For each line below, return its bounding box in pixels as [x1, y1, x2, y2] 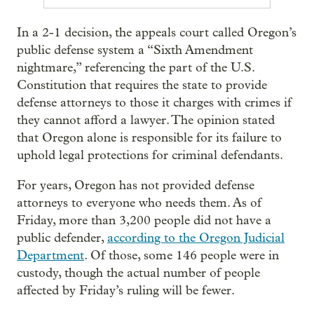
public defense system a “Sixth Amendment [17, 42, 253, 57]
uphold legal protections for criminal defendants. [17, 147, 283, 163]
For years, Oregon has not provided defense [17, 177, 254, 193]
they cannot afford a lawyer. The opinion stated [17, 112, 275, 128]
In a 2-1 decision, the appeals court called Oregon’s [17, 25, 296, 40]
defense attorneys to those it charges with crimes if [17, 95, 292, 110]
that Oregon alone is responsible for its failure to [17, 130, 282, 145]
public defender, [17, 230, 107, 245]
